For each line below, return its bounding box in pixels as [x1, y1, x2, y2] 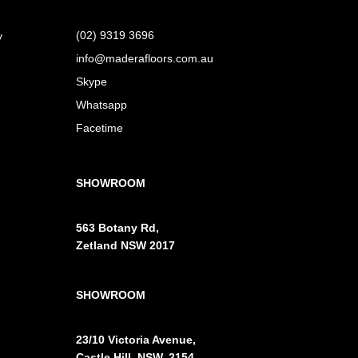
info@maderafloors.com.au [76, 51, 214, 65]
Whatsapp [76, 97, 128, 111]
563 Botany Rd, [76, 221, 160, 234]
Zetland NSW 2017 [76, 238, 176, 252]
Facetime [76, 121, 124, 134]
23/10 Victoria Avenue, [76, 332, 197, 346]
